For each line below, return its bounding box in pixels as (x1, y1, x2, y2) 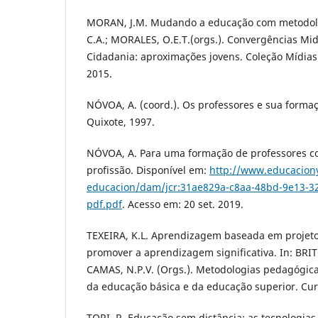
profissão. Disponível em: (87, 163, 209, 177)
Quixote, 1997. (87, 115, 155, 129)
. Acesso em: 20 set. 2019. (122, 197, 243, 212)
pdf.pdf (87, 197, 122, 212)
